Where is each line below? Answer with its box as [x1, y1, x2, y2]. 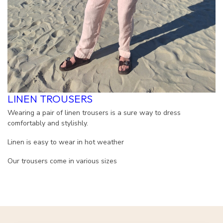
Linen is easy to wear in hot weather [7, 137, 124, 147]
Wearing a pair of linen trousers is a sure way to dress [7, 108, 181, 118]
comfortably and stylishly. [7, 118, 90, 128]
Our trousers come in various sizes [7, 156, 117, 166]
